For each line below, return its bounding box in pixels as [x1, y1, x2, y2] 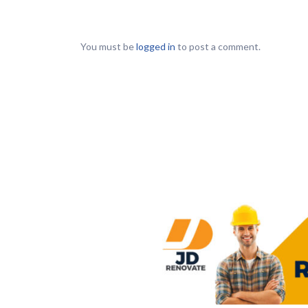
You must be [80, 41, 136, 53]
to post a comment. [175, 41, 261, 53]
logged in [136, 41, 175, 53]
